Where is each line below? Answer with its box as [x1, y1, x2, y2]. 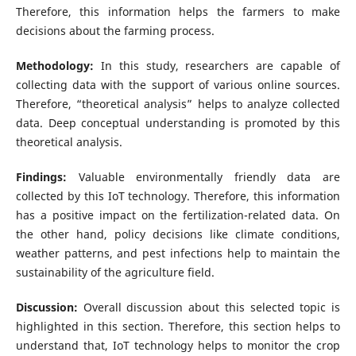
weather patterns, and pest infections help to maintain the [15, 246, 341, 261]
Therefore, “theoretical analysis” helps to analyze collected [15, 96, 341, 112]
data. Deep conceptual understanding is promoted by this [15, 115, 341, 131]
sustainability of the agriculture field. [15, 265, 215, 281]
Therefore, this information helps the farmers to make [15, 4, 341, 20]
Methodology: [15, 58, 101, 74]
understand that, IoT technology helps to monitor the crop [15, 338, 341, 354]
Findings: [15, 169, 79, 185]
